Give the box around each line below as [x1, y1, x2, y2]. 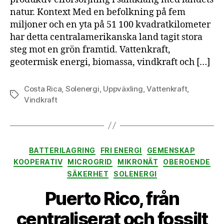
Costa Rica [24, 83, 62, 93]
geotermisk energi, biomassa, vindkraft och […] [10, 56, 210, 68]
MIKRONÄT [117, 157, 158, 166]
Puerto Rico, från [44, 187, 179, 210]
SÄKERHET [67, 169, 109, 178]
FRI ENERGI [100, 145, 142, 154]
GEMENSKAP [146, 145, 195, 154]
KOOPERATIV [13, 157, 63, 166]
